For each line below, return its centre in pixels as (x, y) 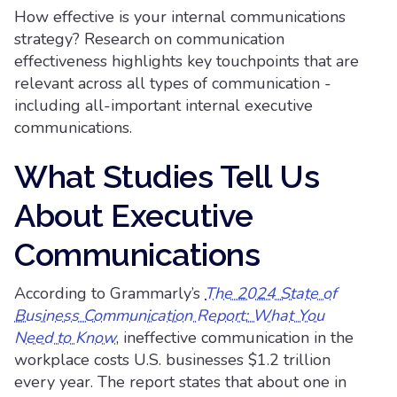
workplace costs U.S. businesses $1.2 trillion (172, 360)
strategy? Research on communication (149, 39)
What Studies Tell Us (167, 176)
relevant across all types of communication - (173, 83)
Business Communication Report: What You (169, 315)
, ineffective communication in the (235, 338)
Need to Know (65, 338)
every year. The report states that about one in (180, 382)
